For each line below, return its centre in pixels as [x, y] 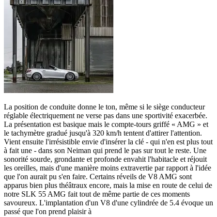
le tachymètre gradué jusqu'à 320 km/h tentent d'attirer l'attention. [103, 133]
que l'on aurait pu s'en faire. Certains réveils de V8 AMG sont [98, 176]
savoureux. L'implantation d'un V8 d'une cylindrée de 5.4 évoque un [108, 202]
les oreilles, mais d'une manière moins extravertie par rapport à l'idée [108, 168]
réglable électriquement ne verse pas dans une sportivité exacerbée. [106, 115]
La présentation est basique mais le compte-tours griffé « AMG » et [106, 124]
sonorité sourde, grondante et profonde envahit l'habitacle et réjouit [105, 159]
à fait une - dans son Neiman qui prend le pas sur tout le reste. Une [105, 150]
